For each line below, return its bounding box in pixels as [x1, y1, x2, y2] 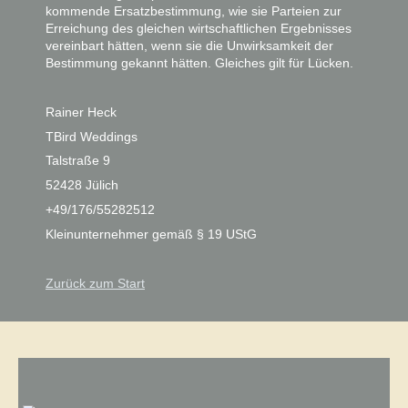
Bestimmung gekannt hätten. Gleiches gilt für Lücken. [46, 56, 353, 71]
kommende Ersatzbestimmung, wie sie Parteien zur [46, 4, 342, 19]
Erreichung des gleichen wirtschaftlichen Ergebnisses [46, 21, 352, 36]
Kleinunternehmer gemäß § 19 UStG [46, 226, 257, 241]
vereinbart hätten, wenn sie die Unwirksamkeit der [46, 38, 333, 54]
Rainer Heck [46, 104, 117, 119]
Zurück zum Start [46, 275, 145, 291]
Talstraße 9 [46, 153, 110, 168]
